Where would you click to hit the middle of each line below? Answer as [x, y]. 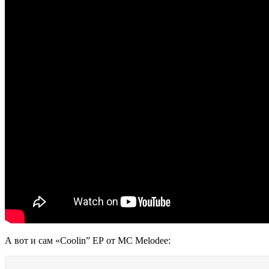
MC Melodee [143, 241]
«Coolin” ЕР [80, 241]
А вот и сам [30, 241]
